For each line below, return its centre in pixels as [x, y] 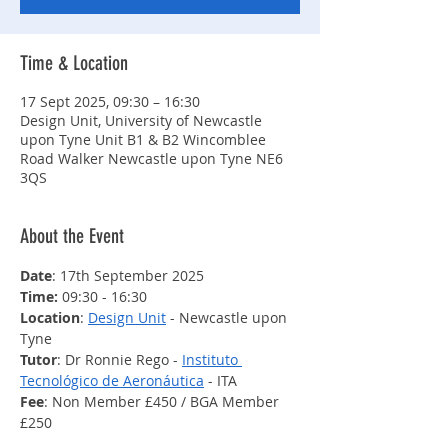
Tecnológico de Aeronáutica [112, 380]
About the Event [72, 236]
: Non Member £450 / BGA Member [163, 401]
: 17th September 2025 [128, 275]
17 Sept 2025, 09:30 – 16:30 [110, 101]
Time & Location [74, 63]
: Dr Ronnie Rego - [119, 359]
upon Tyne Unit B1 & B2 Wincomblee [143, 139]
